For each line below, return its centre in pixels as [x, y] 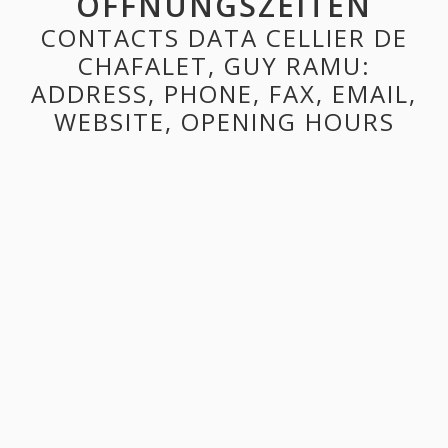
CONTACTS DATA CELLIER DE [224, 38]
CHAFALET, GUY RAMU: [224, 66]
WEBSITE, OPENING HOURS [224, 122]
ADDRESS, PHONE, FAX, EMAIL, [224, 94]
